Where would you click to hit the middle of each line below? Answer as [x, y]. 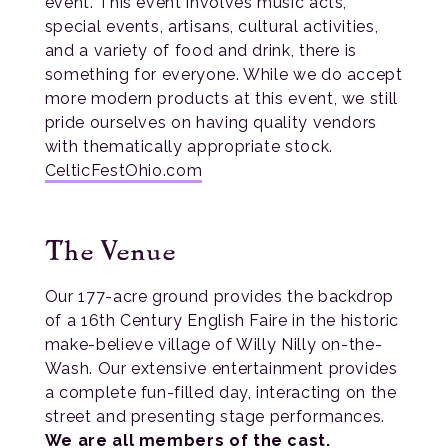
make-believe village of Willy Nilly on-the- [213, 344]
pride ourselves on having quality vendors [211, 122]
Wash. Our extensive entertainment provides [221, 368]
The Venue [110, 249]
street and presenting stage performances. [215, 416]
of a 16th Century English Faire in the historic [221, 320]
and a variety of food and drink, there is [201, 50]
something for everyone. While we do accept [223, 74]
